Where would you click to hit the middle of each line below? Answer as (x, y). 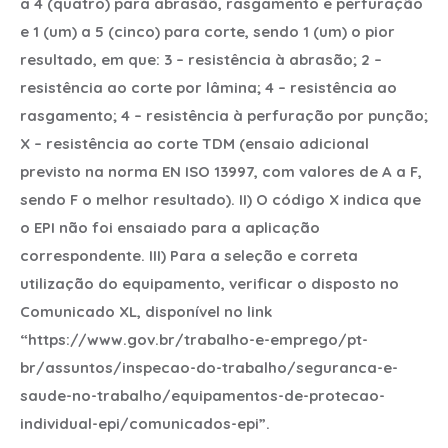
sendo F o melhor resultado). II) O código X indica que (220, 199)
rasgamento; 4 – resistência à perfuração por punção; (224, 115)
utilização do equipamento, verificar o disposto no (209, 283)
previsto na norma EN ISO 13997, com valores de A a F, (221, 171)
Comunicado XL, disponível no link (146, 311)
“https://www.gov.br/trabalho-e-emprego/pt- (194, 339)
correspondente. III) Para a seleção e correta (189, 255)
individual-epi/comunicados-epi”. (145, 423)
